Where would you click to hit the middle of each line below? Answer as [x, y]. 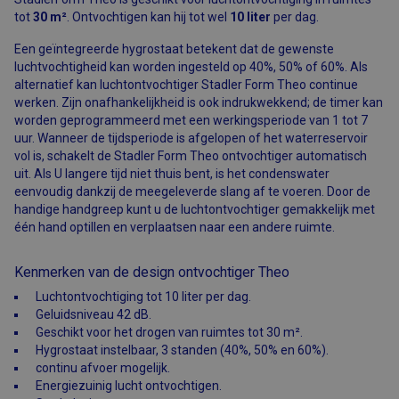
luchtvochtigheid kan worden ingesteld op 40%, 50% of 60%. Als [191, 67]
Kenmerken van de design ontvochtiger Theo [152, 273]
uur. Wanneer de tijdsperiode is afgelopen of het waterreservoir [191, 138]
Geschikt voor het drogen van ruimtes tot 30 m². [169, 333]
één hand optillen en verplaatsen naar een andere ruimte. [175, 228]
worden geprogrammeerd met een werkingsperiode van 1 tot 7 [191, 121]
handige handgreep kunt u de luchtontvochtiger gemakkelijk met [195, 210]
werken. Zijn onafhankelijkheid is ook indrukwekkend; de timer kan [199, 103]
